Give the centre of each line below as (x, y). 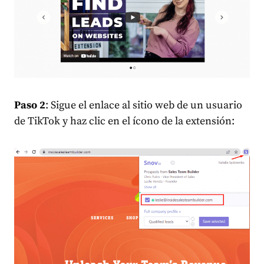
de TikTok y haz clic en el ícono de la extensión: (124, 121)
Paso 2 (30, 105)
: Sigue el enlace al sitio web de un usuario (144, 105)
